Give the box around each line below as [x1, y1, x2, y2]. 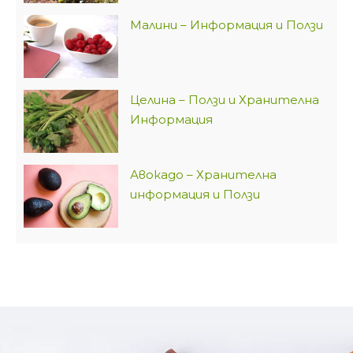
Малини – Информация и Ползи [130, 17, 323, 33]
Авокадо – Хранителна [130, 167, 277, 183]
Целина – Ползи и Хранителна [130, 92, 319, 108]
